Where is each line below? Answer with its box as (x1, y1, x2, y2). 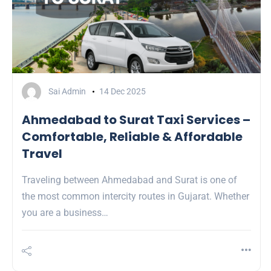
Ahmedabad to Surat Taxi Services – (22, 111, 250, 128)
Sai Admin (48, 86, 86, 96)
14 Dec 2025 (99, 86, 146, 96)
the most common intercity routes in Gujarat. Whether (22, 191, 249, 202)
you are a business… (22, 207, 108, 218)
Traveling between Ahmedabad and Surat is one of (22, 174, 237, 186)
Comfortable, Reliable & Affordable (22, 128, 243, 145)
